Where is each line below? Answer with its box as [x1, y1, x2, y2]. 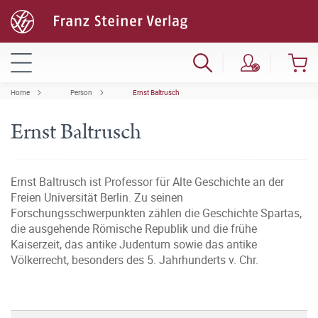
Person [70, 87, 92, 97]
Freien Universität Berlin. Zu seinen [11, 190, 183, 205]
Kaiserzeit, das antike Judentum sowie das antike [11, 236, 257, 252]
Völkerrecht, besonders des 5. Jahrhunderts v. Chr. [11, 252, 258, 268]
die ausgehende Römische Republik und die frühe [11, 221, 257, 236]
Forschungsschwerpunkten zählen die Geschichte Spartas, [11, 205, 302, 221]
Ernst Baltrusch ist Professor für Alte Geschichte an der [11, 174, 284, 190]
